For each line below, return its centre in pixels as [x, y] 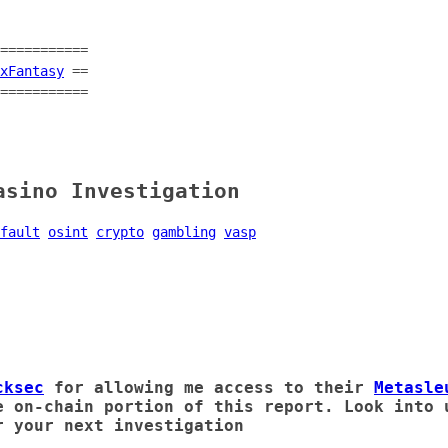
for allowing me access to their [209, 387]
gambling [184, 231]
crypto [120, 231]
